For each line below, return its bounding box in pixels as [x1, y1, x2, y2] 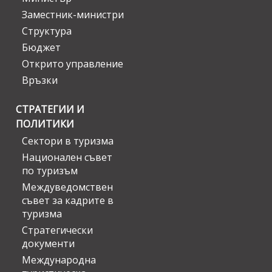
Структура [22, 24, 72, 38]
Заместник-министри [22, 8, 124, 22]
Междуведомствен [22, 180, 113, 194]
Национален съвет [22, 151, 112, 165]
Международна [22, 253, 96, 267]
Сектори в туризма [22, 134, 114, 148]
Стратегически [22, 223, 93, 237]
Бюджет [22, 41, 61, 55]
